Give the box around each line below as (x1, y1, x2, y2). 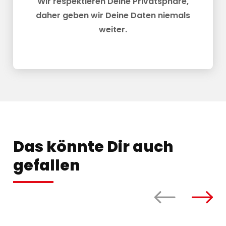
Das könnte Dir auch (13, 136, 174, 158)
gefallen (13, 155, 80, 177)
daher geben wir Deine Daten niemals (36, 10, 190, 22)
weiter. (99, 24, 127, 36)
